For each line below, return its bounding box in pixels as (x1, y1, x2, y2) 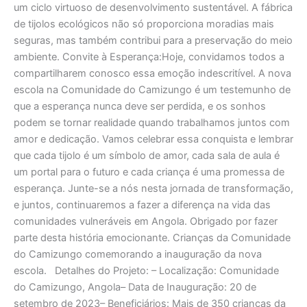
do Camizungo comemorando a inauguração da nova (14, 247, 262, 260)
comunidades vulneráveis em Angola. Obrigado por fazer (14, 214, 278, 228)
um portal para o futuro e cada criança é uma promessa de (14, 165, 284, 178)
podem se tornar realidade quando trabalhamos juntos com (14, 116, 290, 129)
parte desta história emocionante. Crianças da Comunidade (14, 231, 291, 244)
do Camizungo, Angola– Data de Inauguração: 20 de (14, 280, 256, 293)
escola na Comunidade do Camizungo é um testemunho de (14, 83, 291, 96)
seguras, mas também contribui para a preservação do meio (14, 34, 293, 47)
